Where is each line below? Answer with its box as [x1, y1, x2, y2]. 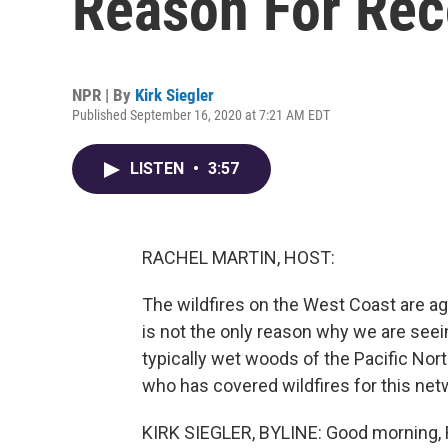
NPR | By [72, 85, 135, 105]
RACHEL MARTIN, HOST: [142, 247, 335, 268]
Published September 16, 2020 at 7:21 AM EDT [72, 107, 330, 123]
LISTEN [130, 159, 188, 178]
